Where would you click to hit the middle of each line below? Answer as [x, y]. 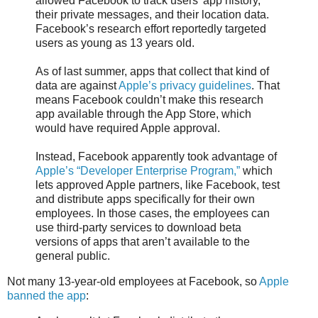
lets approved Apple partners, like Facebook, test [158, 185]
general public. [73, 256]
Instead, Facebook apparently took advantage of [156, 157]
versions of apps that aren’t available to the [143, 242]
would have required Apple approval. [129, 128]
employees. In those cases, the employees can [153, 214]
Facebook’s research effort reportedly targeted [151, 29]
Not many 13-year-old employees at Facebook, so [133, 282]
